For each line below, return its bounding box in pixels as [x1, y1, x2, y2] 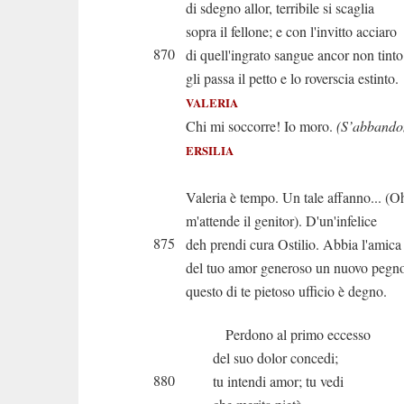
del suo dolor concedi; [213, 348, 338, 367]
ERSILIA [186, 142, 234, 159]
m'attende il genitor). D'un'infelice [186, 211, 377, 230]
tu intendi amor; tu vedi [213, 372, 344, 390]
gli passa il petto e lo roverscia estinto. [186, 69, 399, 87]
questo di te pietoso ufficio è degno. [186, 281, 387, 300]
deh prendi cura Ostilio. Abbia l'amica [186, 234, 401, 253]
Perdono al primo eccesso [213, 325, 371, 344]
